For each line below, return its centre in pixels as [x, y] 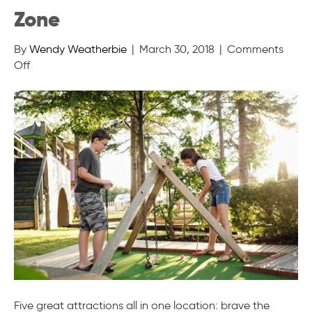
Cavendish [56, 80]
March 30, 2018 [177, 49]
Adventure [55, 112]
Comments [255, 49]
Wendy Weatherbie [78, 49]
